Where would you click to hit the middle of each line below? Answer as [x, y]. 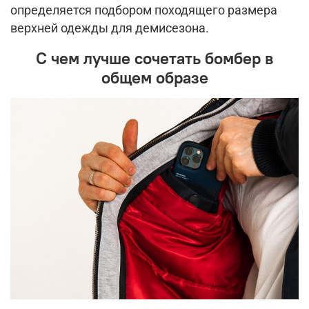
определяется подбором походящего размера [144, 10]
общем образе [154, 77]
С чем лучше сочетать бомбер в [154, 58]
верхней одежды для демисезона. [110, 28]
